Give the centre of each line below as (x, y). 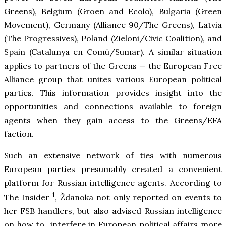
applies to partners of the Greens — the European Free (113, 66)
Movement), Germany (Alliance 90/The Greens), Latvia (113, 25)
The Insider (29, 197)
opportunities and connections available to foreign (113, 107)
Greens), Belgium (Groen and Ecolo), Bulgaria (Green (113, 11)
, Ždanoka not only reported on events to (139, 197)
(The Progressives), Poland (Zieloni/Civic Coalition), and (113, 39)
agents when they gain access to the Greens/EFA (113, 120)
